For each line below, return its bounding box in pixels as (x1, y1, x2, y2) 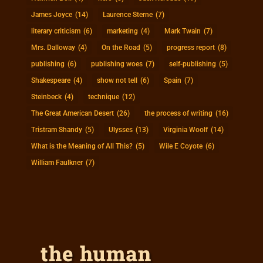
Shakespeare (31, 76, 70, 85)
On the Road (101, 43, 140, 52)
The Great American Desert (31, 109, 114, 117)
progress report (166, 43, 215, 52)
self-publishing (168, 59, 216, 68)
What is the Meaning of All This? (31, 141, 133, 150)
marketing (106, 26, 138, 35)
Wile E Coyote (159, 141, 203, 150)
